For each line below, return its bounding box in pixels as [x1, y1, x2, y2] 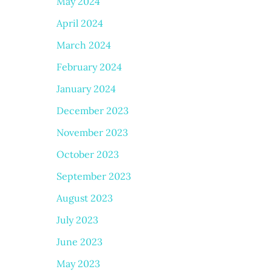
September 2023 [56, 169, 131, 182]
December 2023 [56, 104, 129, 117]
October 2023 [56, 148, 119, 160]
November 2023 [56, 126, 128, 138]
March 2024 [56, 38, 111, 51]
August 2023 [56, 191, 113, 204]
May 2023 [56, 257, 100, 270]
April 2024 [56, 16, 103, 29]
